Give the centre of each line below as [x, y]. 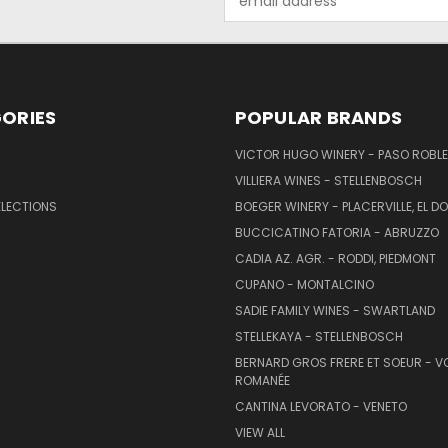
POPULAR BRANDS [318, 118]
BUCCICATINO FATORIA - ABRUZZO [336, 233]
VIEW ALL [259, 433]
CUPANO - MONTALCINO [304, 285]
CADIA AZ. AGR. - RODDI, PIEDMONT [335, 259]
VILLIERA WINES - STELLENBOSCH [328, 181]
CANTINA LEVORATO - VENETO [320, 407]
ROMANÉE [262, 381]
